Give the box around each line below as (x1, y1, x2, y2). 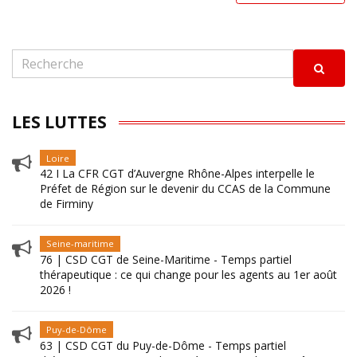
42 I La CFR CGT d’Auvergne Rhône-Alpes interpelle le (40, 166, 315, 182)
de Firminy (40, 196, 93, 212)
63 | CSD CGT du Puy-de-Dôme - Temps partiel (40, 338, 286, 354)
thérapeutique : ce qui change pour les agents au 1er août (40, 267, 337, 283)
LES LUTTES (12, 110, 107, 133)
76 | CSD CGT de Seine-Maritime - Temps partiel (40, 252, 292, 268)
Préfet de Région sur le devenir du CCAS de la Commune (40, 181, 331, 197)
